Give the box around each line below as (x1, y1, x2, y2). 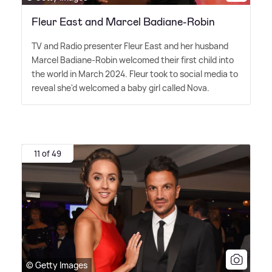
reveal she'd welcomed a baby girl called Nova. (32, 81, 209, 93)
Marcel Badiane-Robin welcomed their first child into (32, 53, 234, 66)
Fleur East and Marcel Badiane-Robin (32, 14, 215, 29)
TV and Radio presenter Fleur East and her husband (32, 39, 228, 52)
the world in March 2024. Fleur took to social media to (32, 67, 238, 80)
